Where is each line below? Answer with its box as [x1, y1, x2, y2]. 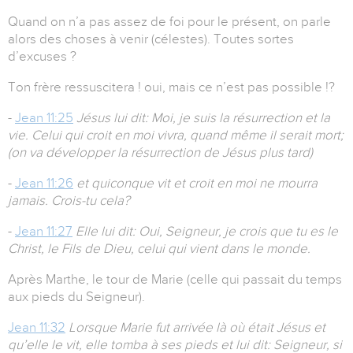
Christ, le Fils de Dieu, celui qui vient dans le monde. [8, 241, 310, 257]
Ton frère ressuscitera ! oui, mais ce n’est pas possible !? [8, 80, 335, 95]
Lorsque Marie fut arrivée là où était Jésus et [69, 320, 325, 336]
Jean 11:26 [15, 176, 73, 191]
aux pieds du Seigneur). [8, 289, 145, 305]
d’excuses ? [8, 49, 76, 65]
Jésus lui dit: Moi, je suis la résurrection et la [76, 110, 330, 126]
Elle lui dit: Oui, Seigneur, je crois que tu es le [76, 224, 338, 240]
